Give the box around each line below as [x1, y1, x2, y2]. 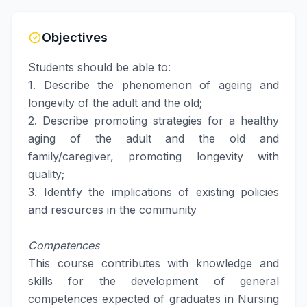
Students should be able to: [28, 60, 171, 74]
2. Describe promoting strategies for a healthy [28, 114, 279, 127]
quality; [28, 167, 64, 181]
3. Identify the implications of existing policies [28, 185, 279, 199]
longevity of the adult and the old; [28, 96, 202, 110]
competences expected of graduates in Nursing [28, 292, 279, 306]
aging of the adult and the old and [28, 132, 279, 145]
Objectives [42, 30, 108, 45]
